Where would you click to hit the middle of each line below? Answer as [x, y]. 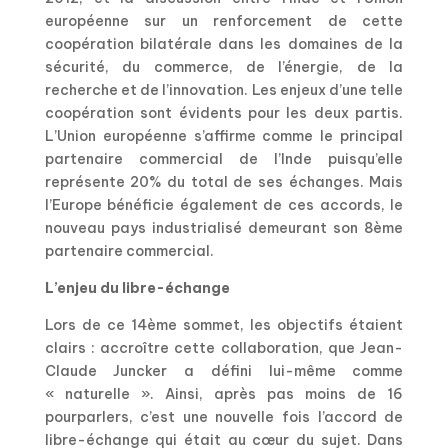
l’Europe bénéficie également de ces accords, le [224, 205]
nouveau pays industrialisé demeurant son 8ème [224, 228]
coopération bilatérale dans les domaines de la [224, 44]
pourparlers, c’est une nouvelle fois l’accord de [224, 417]
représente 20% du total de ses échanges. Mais [224, 182]
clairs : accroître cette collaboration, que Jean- [224, 348]
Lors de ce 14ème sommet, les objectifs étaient [224, 325]
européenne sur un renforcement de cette [224, 21]
